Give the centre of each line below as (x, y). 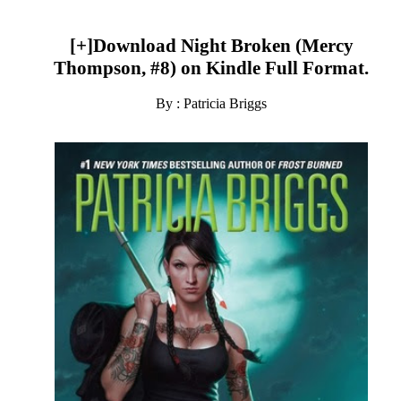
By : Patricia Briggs (211, 103)
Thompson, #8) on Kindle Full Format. (211, 68)
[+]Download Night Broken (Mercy (211, 46)
